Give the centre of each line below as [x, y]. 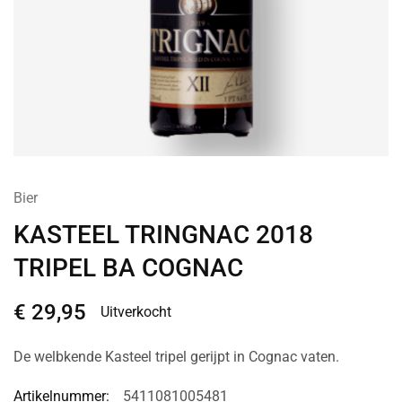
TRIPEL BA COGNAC [128, 267]
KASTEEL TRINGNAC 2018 [163, 234]
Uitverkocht [136, 311]
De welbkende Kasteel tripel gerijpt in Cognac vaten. [176, 356]
